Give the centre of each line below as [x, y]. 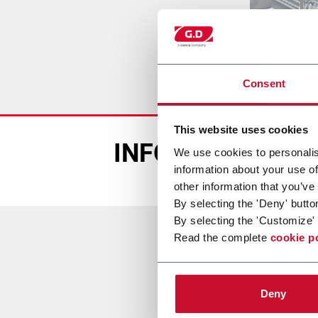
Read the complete [222, 237]
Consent [264, 83]
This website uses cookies [241, 130]
